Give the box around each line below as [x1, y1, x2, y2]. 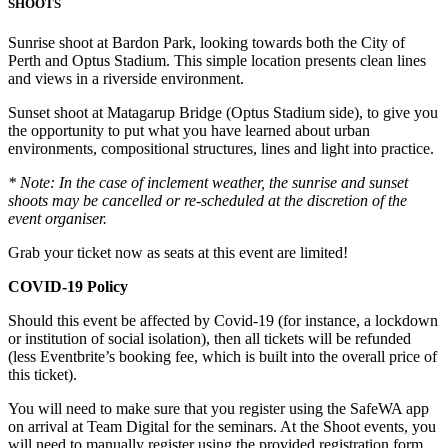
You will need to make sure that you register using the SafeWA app [8, 399, 429, 417]
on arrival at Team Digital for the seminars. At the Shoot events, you [8, 417, 436, 435]
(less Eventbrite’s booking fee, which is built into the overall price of [8, 347, 437, 365]
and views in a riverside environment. [8, 69, 244, 87]
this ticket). [8, 365, 81, 383]
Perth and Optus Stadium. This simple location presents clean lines [8, 51, 426, 69]
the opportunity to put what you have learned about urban [8, 121, 370, 139]
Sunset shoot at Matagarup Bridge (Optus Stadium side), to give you [8, 103, 438, 121]
